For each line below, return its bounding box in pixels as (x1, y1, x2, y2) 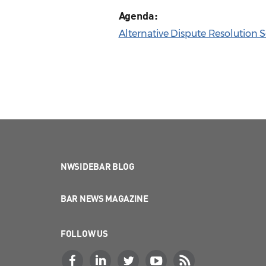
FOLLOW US (61, 228, 108, 239)
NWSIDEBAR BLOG (61, 161, 135, 172)
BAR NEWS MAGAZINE (61, 193, 148, 204)
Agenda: (118, 9, 158, 23)
